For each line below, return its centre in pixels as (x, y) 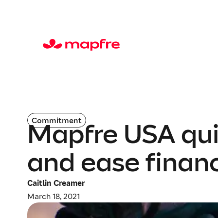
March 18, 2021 (54, 196)
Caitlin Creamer (56, 183)
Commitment (57, 120)
